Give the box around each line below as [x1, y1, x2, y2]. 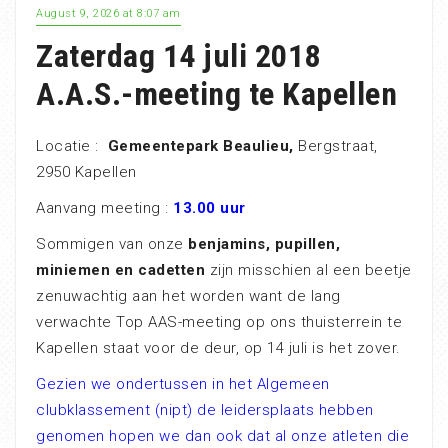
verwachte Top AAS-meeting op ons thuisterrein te [36, 312, 402, 331]
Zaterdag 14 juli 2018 [36, 36, 321, 75]
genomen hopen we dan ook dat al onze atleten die [36, 426, 409, 445]
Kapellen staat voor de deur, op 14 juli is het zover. [36, 338, 401, 357]
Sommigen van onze [36, 234, 188, 253]
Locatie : [36, 136, 108, 155]
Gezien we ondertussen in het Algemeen [36, 374, 330, 393]
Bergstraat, [298, 136, 378, 155]
